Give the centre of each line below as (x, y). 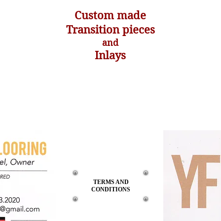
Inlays (110, 55)
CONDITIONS (111, 189)
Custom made (110, 15)
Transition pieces (110, 30)
